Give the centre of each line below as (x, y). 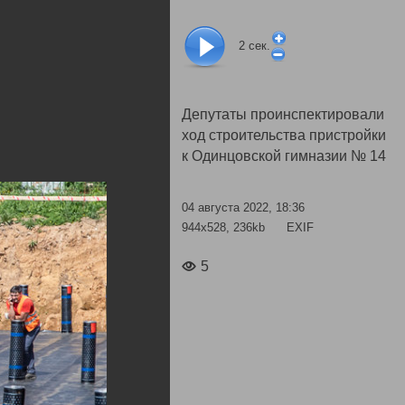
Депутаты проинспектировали (283, 114)
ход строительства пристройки (284, 135)
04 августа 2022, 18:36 (243, 207)
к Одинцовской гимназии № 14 (284, 156)
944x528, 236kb (225, 227)
